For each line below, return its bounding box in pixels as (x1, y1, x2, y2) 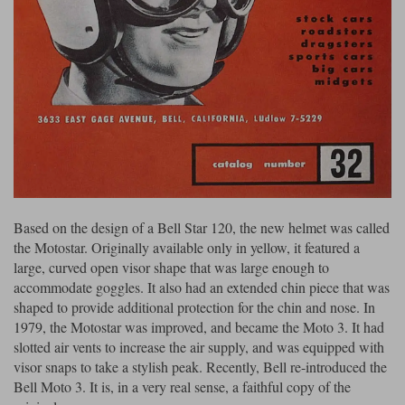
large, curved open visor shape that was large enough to (14, 258, 329, 278)
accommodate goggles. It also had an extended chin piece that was (14, 278, 390, 297)
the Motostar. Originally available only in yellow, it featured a (14, 238, 360, 258)
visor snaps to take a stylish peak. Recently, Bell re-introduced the (14, 357, 387, 377)
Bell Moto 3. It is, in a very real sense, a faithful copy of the (14, 377, 351, 397)
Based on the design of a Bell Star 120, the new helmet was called (14, 218, 390, 238)
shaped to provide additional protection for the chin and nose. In (14, 297, 375, 317)
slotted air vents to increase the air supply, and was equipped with (14, 337, 384, 357)
